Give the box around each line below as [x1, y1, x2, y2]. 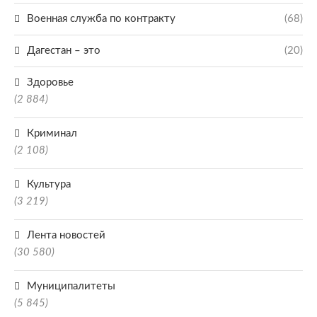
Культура [27, 179, 71, 190]
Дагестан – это [27, 45, 100, 56]
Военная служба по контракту [27, 13, 175, 24]
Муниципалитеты [27, 281, 115, 292]
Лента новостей [27, 230, 105, 241]
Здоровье [27, 77, 74, 88]
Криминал [27, 128, 77, 139]
